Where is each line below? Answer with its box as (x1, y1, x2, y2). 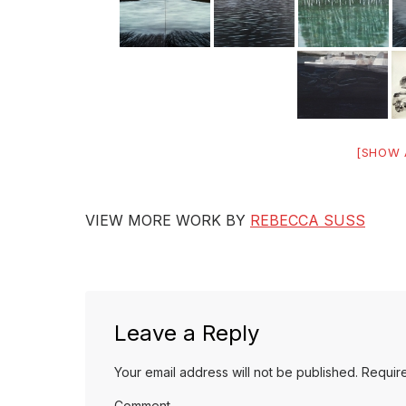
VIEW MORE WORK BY (85, 211, 250, 229)
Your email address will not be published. (114, 364, 358, 380)
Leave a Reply (114, 320, 259, 346)
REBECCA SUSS (250, 211, 365, 229)
